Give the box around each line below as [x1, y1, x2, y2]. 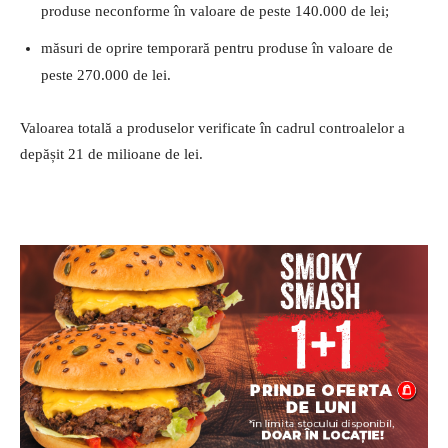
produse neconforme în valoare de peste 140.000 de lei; [41, 3, 389, 20]
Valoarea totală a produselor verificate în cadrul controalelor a [20, 120, 405, 137]
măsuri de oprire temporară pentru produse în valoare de [41, 40, 393, 57]
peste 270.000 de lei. [41, 67, 171, 84]
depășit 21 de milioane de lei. [20, 146, 203, 163]
